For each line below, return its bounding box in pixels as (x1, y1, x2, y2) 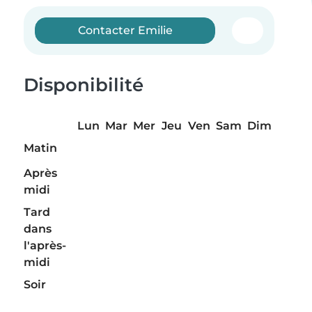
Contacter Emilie (77, 24, 173, 37)
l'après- (24, 239, 66, 253)
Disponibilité (24, 74, 143, 96)
